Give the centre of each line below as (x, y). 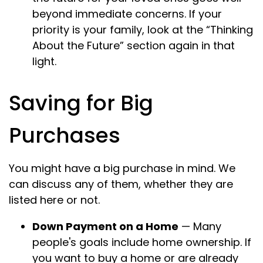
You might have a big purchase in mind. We (122, 168)
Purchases (65, 135)
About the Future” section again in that (134, 45)
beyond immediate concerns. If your (127, 14)
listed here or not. (54, 200)
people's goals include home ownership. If (142, 242)
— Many (200, 226)
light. (44, 61)
